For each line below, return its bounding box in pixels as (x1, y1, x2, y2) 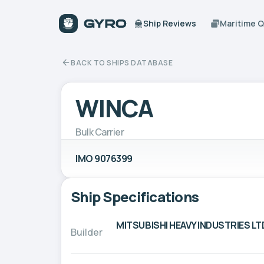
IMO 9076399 (75, 151, 133, 165)
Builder (71, 225, 103, 239)
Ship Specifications (71, 186, 199, 206)
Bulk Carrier (75, 125, 124, 138)
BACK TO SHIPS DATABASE (71, 57, 173, 68)
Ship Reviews (143, 18, 197, 29)
